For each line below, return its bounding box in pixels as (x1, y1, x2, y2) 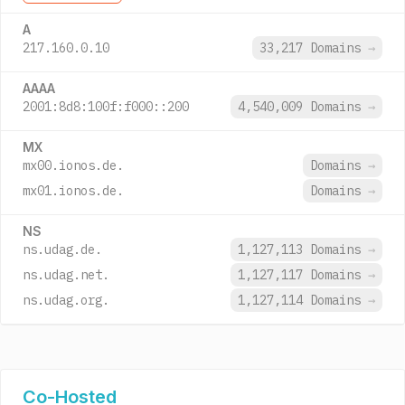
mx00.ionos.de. (23, 157, 124, 174)
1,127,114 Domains (238, 292, 368, 308)
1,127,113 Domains (238, 241, 368, 258)
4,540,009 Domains (238, 99, 368, 115)
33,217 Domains (259, 40, 368, 56)
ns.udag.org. (23, 292, 109, 308)
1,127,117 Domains (238, 267, 368, 283)
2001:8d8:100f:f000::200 (23, 99, 189, 115)
